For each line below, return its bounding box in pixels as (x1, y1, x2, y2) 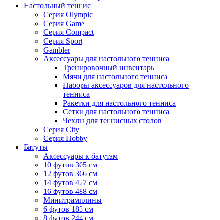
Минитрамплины (43, 196, 102, 205)
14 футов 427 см (43, 178, 97, 187)
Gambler (43, 46, 70, 55)
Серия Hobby (43, 134, 87, 143)
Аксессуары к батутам (43, 152, 118, 161)
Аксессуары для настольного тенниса (43, 55, 169, 63)
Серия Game (43, 19, 84, 28)
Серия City (43, 125, 79, 134)
